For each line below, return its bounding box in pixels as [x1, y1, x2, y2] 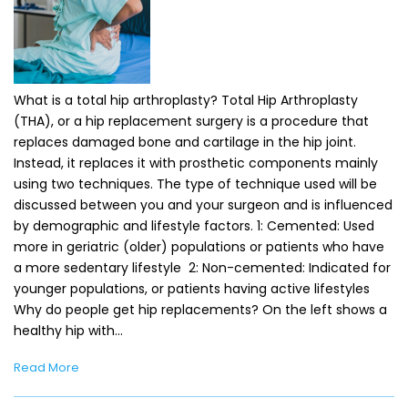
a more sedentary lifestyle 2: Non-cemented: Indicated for [14, 258, 391, 277]
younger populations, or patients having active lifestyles [14, 279, 370, 298]
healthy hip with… [14, 321, 123, 340]
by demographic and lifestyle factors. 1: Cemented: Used [14, 216, 374, 235]
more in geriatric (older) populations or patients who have [14, 237, 384, 256]
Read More [14, 358, 79, 376]
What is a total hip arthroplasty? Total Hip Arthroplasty [14, 90, 358, 109]
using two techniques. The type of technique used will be [14, 174, 377, 193]
